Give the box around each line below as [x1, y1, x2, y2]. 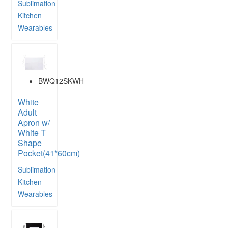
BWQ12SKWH [38, 75, 84, 86]
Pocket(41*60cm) [18, 147, 80, 159]
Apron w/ [18, 116, 50, 128]
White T [18, 126, 46, 138]
